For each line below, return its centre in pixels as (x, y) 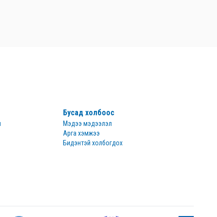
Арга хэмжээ (81, 133)
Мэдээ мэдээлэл (87, 124)
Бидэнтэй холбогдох (93, 143)
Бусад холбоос (89, 113)
